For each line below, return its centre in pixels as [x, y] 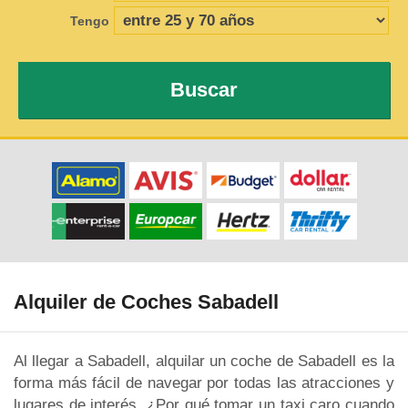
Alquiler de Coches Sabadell [146, 302]
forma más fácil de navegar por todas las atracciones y [204, 382]
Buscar [204, 90]
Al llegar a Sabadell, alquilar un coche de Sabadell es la [204, 361]
